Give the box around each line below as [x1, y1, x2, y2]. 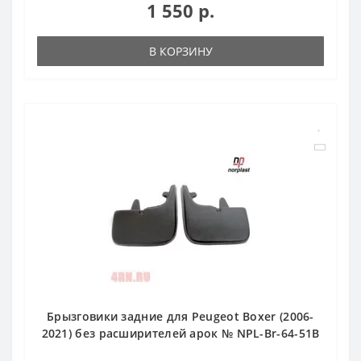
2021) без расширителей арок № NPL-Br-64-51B [41, 325, 320, 341]
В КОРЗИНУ [148, 43, 213, 59]
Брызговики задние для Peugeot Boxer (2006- [47, 308, 314, 324]
